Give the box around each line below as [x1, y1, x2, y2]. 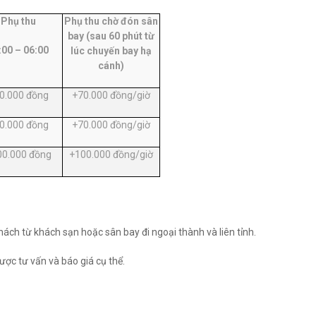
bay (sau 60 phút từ [68, 30, 154, 42]
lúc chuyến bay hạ [71, 45, 152, 56]
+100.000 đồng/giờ [69, 149, 153, 160]
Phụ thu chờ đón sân [64, 16, 158, 27]
